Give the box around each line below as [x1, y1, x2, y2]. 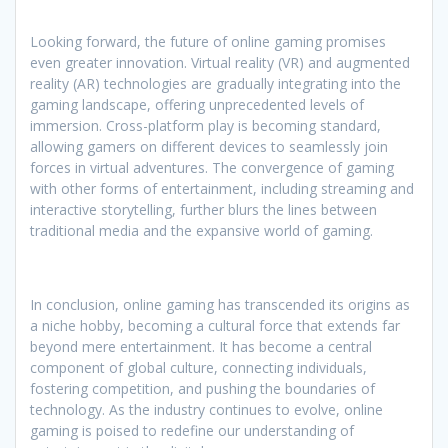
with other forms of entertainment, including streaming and [30, 179, 414, 199]
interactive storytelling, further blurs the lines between [30, 200, 377, 220]
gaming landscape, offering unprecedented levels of [30, 95, 364, 115]
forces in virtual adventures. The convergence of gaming [30, 158, 394, 178]
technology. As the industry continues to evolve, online [30, 400, 383, 420]
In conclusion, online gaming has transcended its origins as [30, 295, 410, 315]
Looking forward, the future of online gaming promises [30, 32, 386, 52]
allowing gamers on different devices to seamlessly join [30, 137, 388, 157]
